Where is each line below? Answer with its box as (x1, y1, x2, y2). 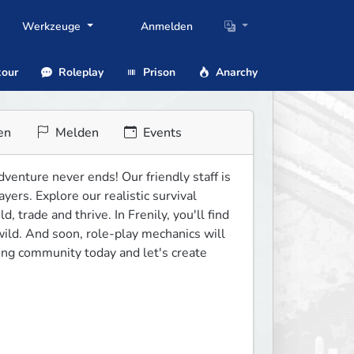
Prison (140, 64, 176, 80)
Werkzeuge (22, 19, 84, 35)
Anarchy (212, 64, 258, 80)
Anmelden (141, 19, 194, 35)
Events (139, 124, 182, 142)
